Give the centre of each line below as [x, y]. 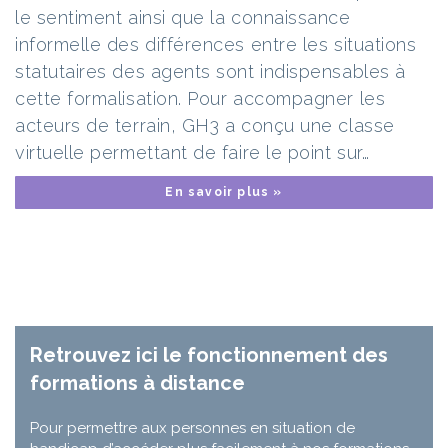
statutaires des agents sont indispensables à [210, 71]
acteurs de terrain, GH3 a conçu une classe [205, 125]
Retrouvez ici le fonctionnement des [209, 355]
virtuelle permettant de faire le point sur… [192, 152]
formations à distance [137, 383]
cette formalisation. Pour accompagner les [200, 98]
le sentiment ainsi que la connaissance [183, 17]
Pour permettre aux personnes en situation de [192, 428]
